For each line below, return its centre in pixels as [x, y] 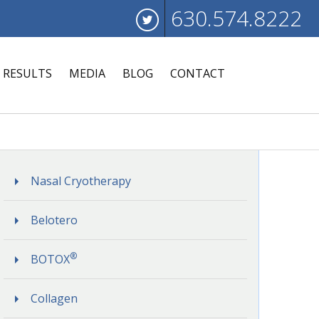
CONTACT [198, 73]
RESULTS [28, 73]
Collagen [54, 298]
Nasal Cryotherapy [81, 181]
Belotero [54, 220]
